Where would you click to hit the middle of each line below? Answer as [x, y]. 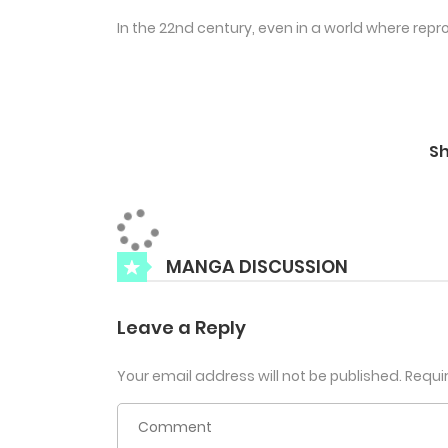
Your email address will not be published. [259, 376]
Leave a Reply [181, 328]
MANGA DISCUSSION [257, 266]
